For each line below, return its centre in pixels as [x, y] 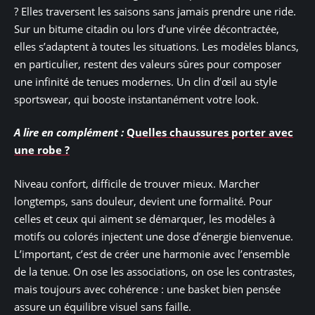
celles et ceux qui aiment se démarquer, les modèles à [144, 218]
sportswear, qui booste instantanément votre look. [136, 99]
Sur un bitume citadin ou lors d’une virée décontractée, [147, 28]
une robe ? [42, 150]
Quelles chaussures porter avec [210, 133]
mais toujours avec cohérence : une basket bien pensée [147, 289]
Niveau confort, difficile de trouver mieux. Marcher [137, 183]
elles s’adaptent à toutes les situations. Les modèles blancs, [156, 46]
